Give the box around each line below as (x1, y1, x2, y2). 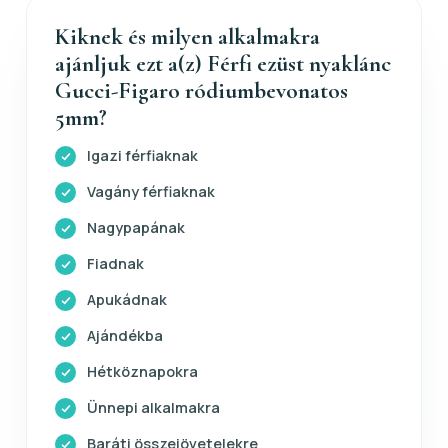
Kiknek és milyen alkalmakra (55, 22, 320, 51)
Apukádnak (87, 289, 167, 309)
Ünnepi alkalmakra (87, 397, 220, 417)
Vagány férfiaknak (87, 181, 215, 201)
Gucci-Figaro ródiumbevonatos (55, 76, 348, 105)
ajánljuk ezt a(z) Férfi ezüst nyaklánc (55, 49, 391, 78)
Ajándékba (87, 325, 163, 345)
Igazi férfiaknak (87, 145, 198, 165)
